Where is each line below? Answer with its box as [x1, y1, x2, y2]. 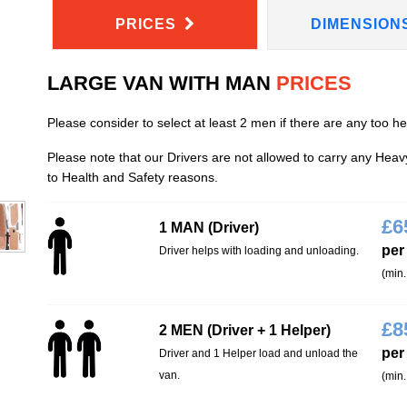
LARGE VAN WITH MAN [46, 71, 271, 94]
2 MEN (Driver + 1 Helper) [158, 322, 331, 338]
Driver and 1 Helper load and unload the [158, 346, 358, 360]
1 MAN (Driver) [158, 219, 259, 235]
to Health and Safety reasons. [46, 169, 218, 184]
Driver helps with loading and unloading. [158, 243, 359, 257]
